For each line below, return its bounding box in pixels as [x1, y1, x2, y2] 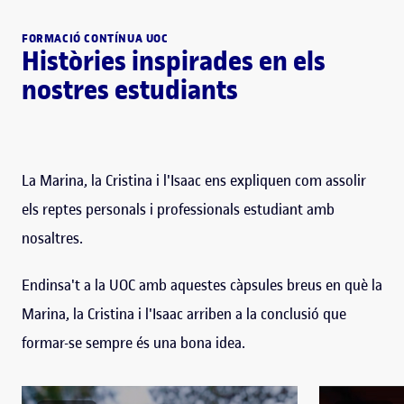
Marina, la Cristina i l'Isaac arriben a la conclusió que [22, 303, 346, 324]
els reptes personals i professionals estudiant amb [22, 198, 335, 219]
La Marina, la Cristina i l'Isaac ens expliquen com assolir [22, 170, 366, 190]
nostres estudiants [22, 71, 238, 107]
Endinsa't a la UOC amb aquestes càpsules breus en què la [22, 274, 382, 295]
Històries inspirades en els [22, 42, 326, 78]
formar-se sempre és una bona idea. [22, 332, 245, 353]
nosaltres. [22, 227, 83, 248]
